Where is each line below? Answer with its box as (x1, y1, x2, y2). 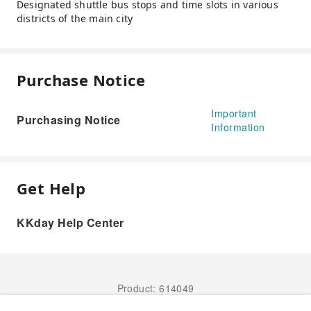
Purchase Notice (17, 69, 145, 90)
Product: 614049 (117, 280, 194, 295)
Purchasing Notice (17, 111, 121, 128)
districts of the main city (17, 11, 133, 25)
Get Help (17, 177, 86, 199)
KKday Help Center (17, 214, 124, 230)
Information (211, 119, 265, 134)
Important (211, 106, 257, 120)
